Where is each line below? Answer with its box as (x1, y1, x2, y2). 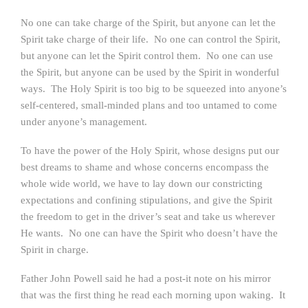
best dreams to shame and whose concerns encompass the (21, 162, 269, 173)
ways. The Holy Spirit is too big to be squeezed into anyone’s (21, 83, 287, 94)
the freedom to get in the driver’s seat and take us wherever (21, 211, 275, 222)
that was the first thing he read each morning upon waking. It (21, 289, 285, 300)
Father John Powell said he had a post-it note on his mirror (21, 273, 271, 284)
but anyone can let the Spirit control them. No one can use (21, 50, 273, 61)
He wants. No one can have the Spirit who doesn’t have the (21, 228, 278, 239)
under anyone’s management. (21, 116, 147, 127)
